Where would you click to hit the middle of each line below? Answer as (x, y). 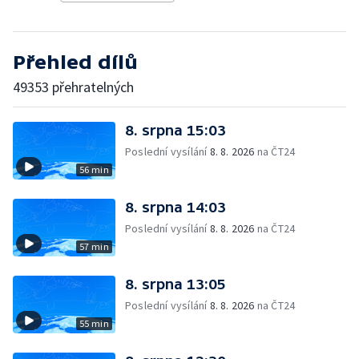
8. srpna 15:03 (175, 130)
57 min (94, 246)
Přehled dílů (75, 62)
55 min (94, 323)
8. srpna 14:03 (175, 207)
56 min (94, 169)
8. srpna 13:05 (175, 284)
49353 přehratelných (73, 87)
